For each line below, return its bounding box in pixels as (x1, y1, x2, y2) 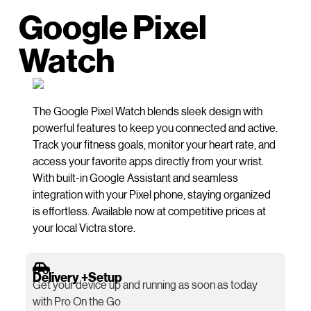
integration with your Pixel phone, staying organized (32, 187, 271, 201)
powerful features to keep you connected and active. (32, 121, 278, 135)
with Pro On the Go (32, 294, 121, 308)
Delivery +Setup (32, 269, 122, 285)
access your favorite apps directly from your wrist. (32, 154, 264, 168)
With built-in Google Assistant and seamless (32, 171, 238, 185)
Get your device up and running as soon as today (32, 278, 258, 292)
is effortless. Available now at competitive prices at (32, 204, 266, 218)
